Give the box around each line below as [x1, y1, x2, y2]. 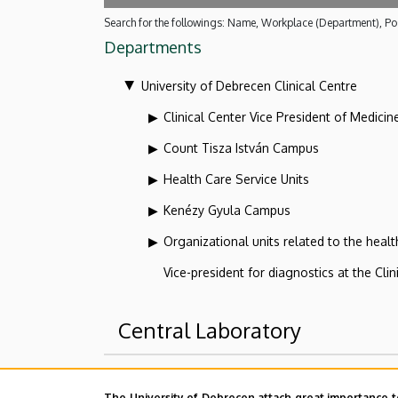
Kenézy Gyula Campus [163, 202, 291, 218]
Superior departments [139, 375, 299, 395]
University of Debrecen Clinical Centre [141, 77, 357, 93]
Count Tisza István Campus [163, 139, 319, 155]
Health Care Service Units [163, 171, 309, 187]
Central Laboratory [118, 315, 301, 344]
